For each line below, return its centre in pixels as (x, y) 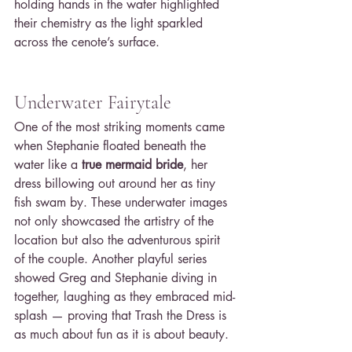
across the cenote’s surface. (87, 42)
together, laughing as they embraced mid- (125, 297)
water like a (48, 165)
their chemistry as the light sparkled (110, 23)
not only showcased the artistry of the (116, 221)
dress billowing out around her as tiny (117, 183)
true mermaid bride (132, 165)
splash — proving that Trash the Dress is (122, 315)
